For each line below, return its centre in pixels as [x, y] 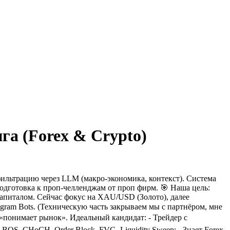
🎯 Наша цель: [185, 187]
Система [201, 178]
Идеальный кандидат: [108, 217]
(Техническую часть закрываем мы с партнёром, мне [130, 206]
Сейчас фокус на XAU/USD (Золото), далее [113, 197]
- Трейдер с [168, 217]
